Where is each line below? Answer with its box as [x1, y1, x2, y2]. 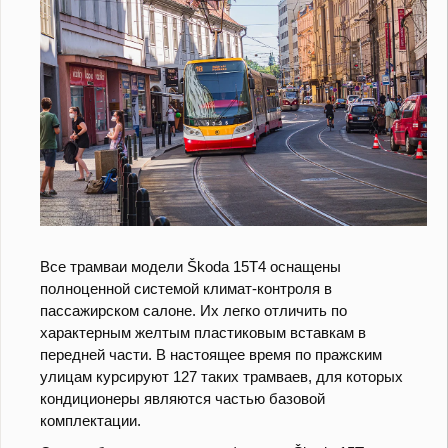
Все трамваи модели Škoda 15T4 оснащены [40, 258, 341, 276]
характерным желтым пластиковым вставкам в [40, 324, 366, 342]
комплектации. [40, 412, 141, 430]
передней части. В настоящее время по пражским [40, 346, 382, 364]
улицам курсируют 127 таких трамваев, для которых [40, 368, 403, 386]
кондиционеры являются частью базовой [40, 390, 325, 408]
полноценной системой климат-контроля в [40, 280, 332, 298]
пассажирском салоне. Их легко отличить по [40, 302, 347, 320]
